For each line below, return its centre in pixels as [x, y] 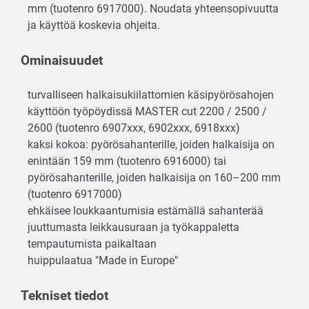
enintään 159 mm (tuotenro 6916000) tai [127, 161]
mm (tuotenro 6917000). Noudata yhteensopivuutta [153, 8]
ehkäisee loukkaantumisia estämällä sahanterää [146, 210]
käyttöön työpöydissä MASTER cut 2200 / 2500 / [147, 111]
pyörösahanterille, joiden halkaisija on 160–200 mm [154, 177]
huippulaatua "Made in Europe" [104, 260]
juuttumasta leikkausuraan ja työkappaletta [133, 227]
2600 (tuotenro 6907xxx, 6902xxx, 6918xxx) [135, 128]
